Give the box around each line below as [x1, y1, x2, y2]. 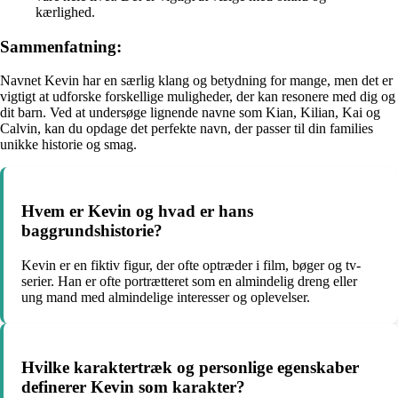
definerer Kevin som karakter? [21, 377, 245, 396]
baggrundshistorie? [21, 221, 163, 241]
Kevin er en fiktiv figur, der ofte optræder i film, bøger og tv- [21, 257, 361, 273]
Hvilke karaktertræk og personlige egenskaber [21, 357, 359, 377]
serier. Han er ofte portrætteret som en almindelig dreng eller [21, 273, 357, 289]
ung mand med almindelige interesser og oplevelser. [21, 289, 310, 305]
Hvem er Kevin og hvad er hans [21, 202, 253, 221]
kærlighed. [36, 4, 95, 20]
